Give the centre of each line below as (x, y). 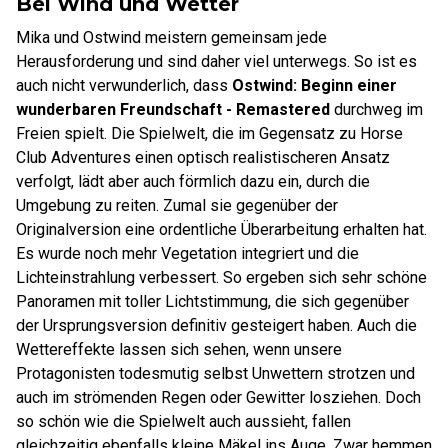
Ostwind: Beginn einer (314, 85)
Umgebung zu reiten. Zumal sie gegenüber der (177, 205)
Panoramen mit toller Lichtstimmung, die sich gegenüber (212, 301)
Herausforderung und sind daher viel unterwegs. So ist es (216, 61)
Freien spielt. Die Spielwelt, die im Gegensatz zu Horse (209, 133)
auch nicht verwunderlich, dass (124, 85)
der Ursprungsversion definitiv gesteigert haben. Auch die (216, 325)
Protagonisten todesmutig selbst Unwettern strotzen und (215, 373)
